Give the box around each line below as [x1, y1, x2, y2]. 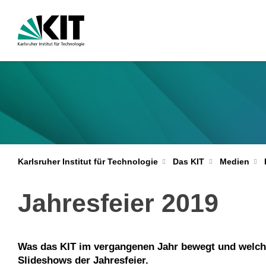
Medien [219, 157, 249, 166]
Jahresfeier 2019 [17, 189, 218, 217]
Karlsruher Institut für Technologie [17, 157, 158, 166]
